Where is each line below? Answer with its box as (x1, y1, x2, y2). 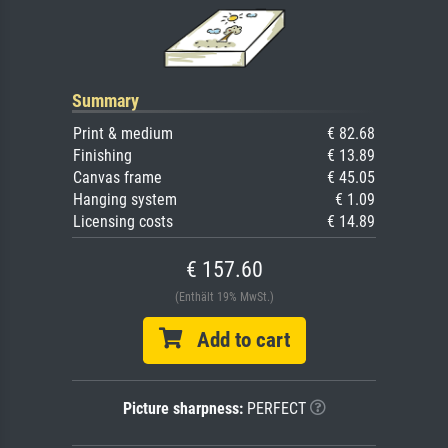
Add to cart (181, 327, 290, 352)
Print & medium (73, 123, 173, 143)
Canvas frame (73, 167, 162, 187)
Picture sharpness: (122, 398, 243, 418)
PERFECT (242, 398, 306, 418)
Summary (72, 89, 139, 111)
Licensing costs (73, 211, 173, 231)
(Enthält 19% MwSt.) (174, 289, 274, 304)
